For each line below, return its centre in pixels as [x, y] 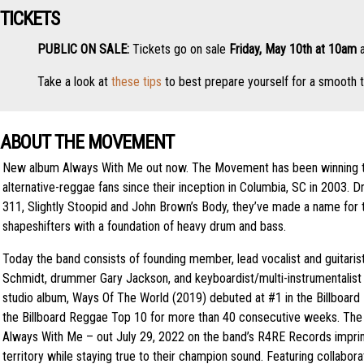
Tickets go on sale [181, 49]
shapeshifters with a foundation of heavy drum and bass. [144, 226]
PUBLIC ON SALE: [85, 49]
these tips [136, 81]
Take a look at [74, 81]
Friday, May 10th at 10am [293, 49]
